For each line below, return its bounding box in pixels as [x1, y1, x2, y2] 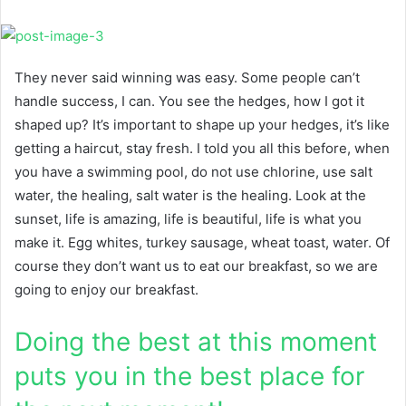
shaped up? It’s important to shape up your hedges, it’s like [14, 115, 390, 133]
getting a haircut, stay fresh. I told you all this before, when [14, 139, 390, 157]
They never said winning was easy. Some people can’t [14, 68, 360, 86]
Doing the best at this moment [14, 325, 377, 357]
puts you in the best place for [14, 360, 364, 391]
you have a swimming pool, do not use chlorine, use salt [14, 162, 372, 180]
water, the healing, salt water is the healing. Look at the [14, 186, 366, 204]
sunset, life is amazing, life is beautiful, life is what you [14, 209, 362, 227]
